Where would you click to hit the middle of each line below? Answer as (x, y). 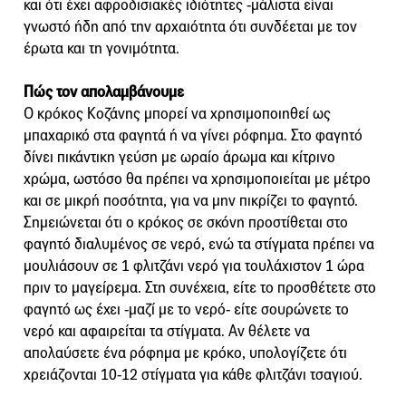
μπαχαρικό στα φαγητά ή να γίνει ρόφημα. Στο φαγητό (193, 136)
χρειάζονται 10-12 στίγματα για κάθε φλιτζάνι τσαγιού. (193, 375)
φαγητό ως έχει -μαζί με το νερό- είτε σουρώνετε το (186, 310)
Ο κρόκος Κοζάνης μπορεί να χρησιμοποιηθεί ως (177, 114)
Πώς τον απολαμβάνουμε (104, 92)
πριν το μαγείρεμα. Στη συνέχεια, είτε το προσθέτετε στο (200, 288)
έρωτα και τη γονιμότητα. (101, 49)
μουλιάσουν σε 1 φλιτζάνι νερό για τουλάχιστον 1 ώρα (194, 266)
